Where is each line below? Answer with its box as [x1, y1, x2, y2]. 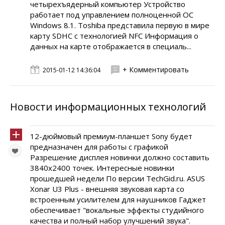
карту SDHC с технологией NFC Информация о [30, 31, 198, 41]
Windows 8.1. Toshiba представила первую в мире [30, 20, 209, 30]
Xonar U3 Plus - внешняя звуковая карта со [30, 184, 184, 194]
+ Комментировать [123, 65, 189, 74]
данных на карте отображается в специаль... [30, 41, 191, 51]
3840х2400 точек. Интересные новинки [30, 163, 174, 173]
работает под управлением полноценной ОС [30, 10, 193, 20]
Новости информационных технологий [10, 100, 206, 114]
